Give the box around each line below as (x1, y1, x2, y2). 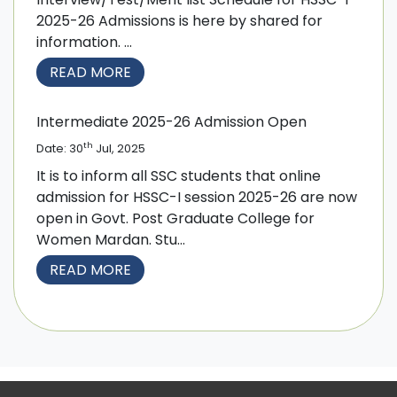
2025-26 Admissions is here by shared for (36, 10, 323, 31)
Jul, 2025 (93, 140, 145, 156)
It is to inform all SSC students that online (36, 165, 321, 186)
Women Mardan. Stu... (36, 229, 185, 250)
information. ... (36, 31, 132, 52)
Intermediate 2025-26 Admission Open (36, 111, 307, 132)
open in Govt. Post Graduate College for (36, 207, 315, 229)
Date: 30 (36, 140, 83, 156)
